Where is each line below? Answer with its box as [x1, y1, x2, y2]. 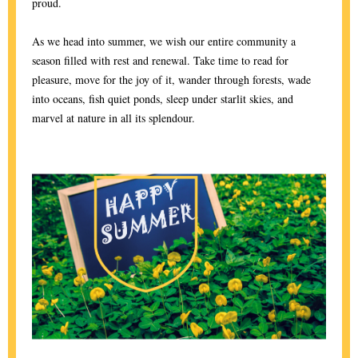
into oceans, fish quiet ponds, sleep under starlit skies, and [32, 91, 293, 106]
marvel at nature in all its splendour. [32, 110, 195, 125]
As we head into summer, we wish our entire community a [32, 34, 296, 49]
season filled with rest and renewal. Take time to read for [32, 53, 288, 68]
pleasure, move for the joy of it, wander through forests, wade [32, 72, 311, 87]
